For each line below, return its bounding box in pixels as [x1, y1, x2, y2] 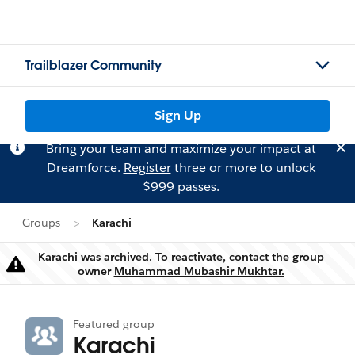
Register [123, 159, 171, 176]
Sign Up [154, 107, 201, 124]
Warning [166, 262, 212, 277]
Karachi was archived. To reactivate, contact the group [37, 250, 324, 264]
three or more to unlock [170, 159, 315, 176]
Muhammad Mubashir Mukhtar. [113, 264, 284, 278]
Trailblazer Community [25, 57, 162, 74]
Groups [22, 216, 60, 230]
